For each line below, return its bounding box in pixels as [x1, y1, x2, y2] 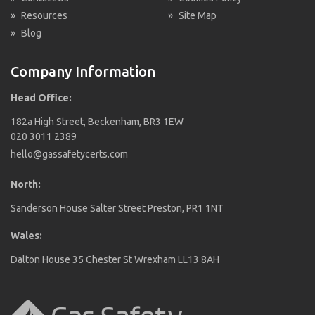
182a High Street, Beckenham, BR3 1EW [11, 115, 184, 127]
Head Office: [11, 91, 72, 103]
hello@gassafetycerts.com [11, 148, 128, 160]
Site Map [179, 9, 217, 21]
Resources [21, 9, 67, 21]
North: [11, 178, 41, 190]
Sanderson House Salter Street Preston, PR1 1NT [11, 202, 224, 214]
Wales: [11, 229, 42, 241]
